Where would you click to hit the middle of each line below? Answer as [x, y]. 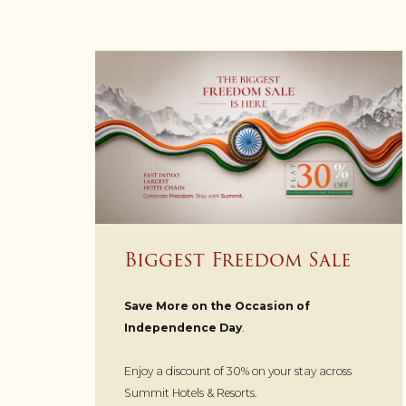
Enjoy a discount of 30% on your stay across [237, 371]
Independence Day [183, 327]
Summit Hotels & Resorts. [190, 392]
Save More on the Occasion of [217, 305]
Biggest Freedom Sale [237, 259]
